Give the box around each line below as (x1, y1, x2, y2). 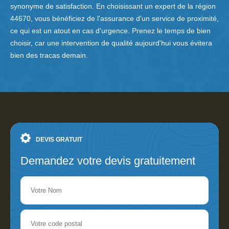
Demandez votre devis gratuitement (20, 154, 195, 168)
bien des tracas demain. (10, 51, 88, 60)
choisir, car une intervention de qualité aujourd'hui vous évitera (10, 39, 212, 48)
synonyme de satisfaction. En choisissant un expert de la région (10, 2, 216, 11)
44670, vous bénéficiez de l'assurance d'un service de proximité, (10, 14, 219, 23)
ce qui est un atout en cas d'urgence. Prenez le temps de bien (10, 27, 211, 35)
